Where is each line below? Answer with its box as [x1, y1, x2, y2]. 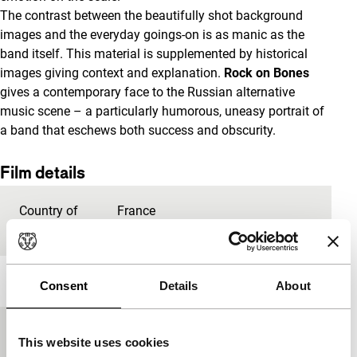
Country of [19, 203, 78, 218]
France [116, 203, 155, 218]
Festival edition [19, 324, 104, 339]
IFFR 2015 [116, 324, 175, 339]
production [19, 222, 80, 237]
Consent [40, 278, 88, 292]
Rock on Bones [224, 65, 309, 80]
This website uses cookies [18, 335, 170, 349]
